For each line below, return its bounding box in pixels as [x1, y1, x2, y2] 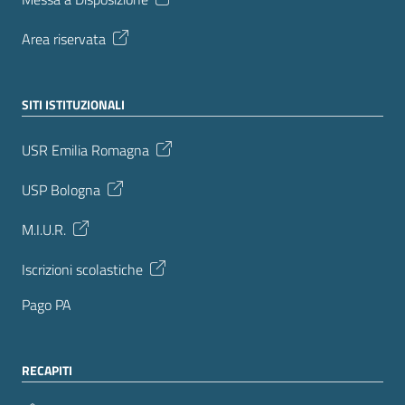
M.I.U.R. [22, 219, 66, 240]
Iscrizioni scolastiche [22, 259, 143, 280]
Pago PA [22, 294, 71, 316]
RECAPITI [22, 361, 72, 381]
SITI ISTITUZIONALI [22, 95, 125, 115]
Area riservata [22, 28, 106, 50]
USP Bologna [22, 179, 100, 201]
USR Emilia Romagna [22, 139, 149, 161]
